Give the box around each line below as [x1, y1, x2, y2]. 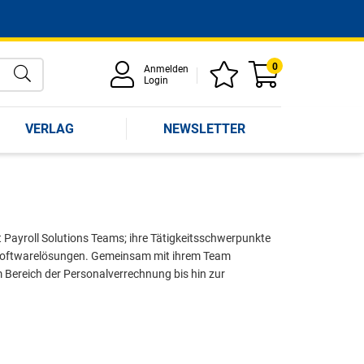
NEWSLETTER [162, 120, 245, 136]
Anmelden [144, 63, 188, 75]
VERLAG [25, 120, 74, 136]
